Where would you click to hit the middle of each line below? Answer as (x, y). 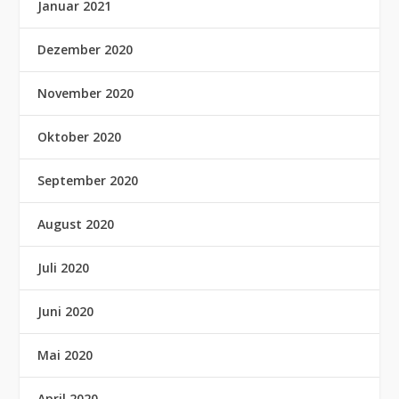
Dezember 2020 (85, 49)
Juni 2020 (66, 311)
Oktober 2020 (80, 136)
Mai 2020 (65, 354)
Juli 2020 (64, 267)
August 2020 (76, 224)
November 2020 (86, 93)
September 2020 (88, 180)
